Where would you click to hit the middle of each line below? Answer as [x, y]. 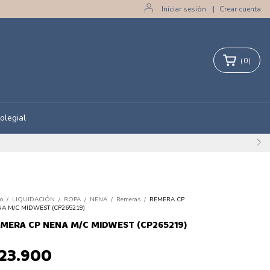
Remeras [128, 199]
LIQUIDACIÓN [34, 199]
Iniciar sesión [184, 9]
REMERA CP [167, 199]
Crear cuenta [240, 9]
